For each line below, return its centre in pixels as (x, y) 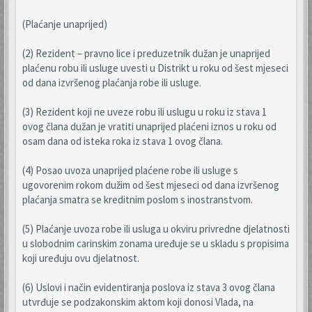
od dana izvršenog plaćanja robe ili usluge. (112, 83)
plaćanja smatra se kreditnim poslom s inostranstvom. (138, 200)
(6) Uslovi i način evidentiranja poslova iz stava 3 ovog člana (149, 287)
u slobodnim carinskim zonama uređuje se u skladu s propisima (156, 243)
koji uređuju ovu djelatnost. (81, 258)
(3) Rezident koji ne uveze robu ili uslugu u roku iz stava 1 (145, 112)
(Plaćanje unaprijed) (65, 24)
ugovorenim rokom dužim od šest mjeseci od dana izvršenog (151, 185)
